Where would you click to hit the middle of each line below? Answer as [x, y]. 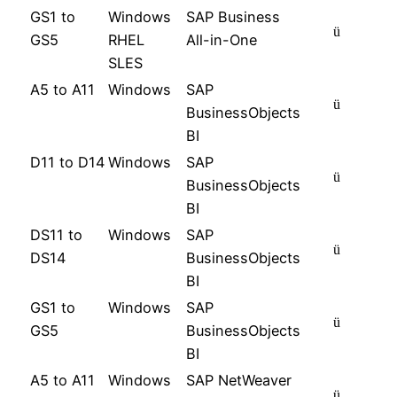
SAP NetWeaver [239, 380]
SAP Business [233, 16]
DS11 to [56, 234]
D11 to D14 [67, 162]
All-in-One [222, 39]
